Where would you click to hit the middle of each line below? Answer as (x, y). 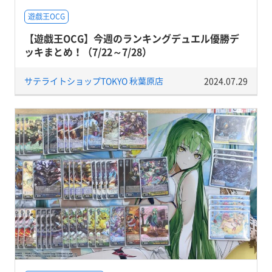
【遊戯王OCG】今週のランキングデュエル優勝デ (131, 38)
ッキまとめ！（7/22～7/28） (88, 52)
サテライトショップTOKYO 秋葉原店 (93, 81)
